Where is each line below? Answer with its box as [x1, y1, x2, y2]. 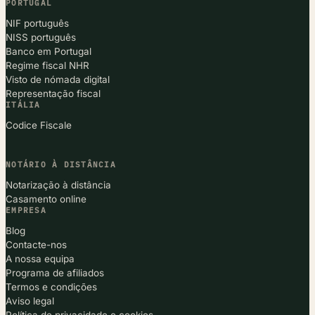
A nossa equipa [6, 253, 75, 265]
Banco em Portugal [6, 46, 91, 58]
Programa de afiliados [6, 267, 104, 279]
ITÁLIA [6, 100, 41, 110]
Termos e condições [6, 281, 97, 293]
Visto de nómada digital [6, 74, 110, 86]
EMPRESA [6, 205, 46, 216]
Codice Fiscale [6, 120, 72, 131]
